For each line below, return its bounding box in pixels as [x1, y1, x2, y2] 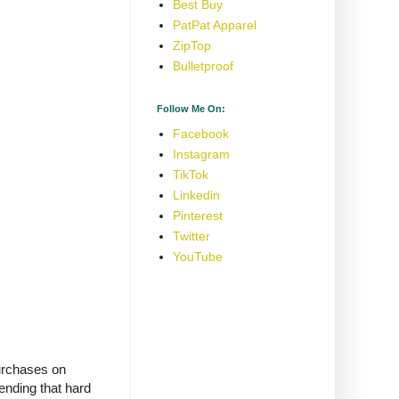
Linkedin [172, 188, 220, 203]
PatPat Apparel [172, 18, 256, 33]
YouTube [172, 249, 223, 265]
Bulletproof [172, 59, 233, 74]
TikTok [172, 167, 208, 183]
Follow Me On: [157, 102, 225, 114]
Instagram [172, 147, 230, 162]
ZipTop [172, 38, 211, 53]
